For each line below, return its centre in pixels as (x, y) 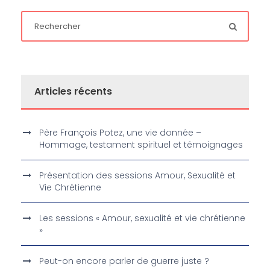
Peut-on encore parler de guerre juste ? (124, 261)
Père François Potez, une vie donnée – (120, 133)
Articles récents (73, 92)
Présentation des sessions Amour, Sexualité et (137, 176)
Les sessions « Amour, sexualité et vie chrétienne (142, 218)
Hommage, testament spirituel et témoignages (141, 145)
